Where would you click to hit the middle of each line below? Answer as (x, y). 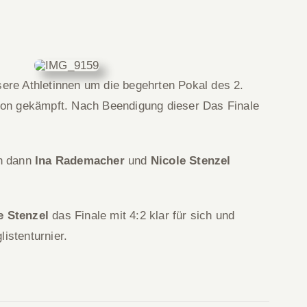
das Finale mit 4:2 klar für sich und (142, 216)
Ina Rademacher (80, 161)
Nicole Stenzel (191, 161)
